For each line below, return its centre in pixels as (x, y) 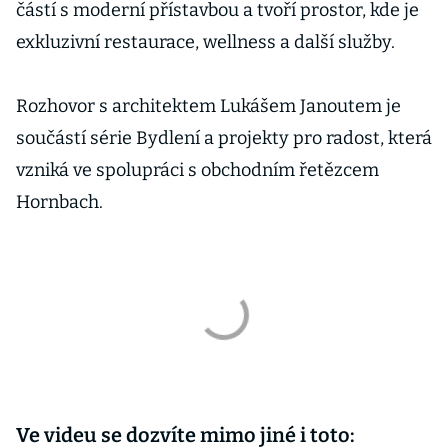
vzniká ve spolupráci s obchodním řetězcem (197, 170)
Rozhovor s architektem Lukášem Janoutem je (208, 106)
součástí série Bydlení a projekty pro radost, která (224, 138)
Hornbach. (61, 202)
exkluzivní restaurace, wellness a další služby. (207, 42)
